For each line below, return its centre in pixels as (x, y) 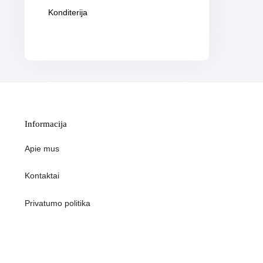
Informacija (46, 124)
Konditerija (68, 12)
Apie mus (42, 148)
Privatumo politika (58, 203)
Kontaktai (42, 176)
